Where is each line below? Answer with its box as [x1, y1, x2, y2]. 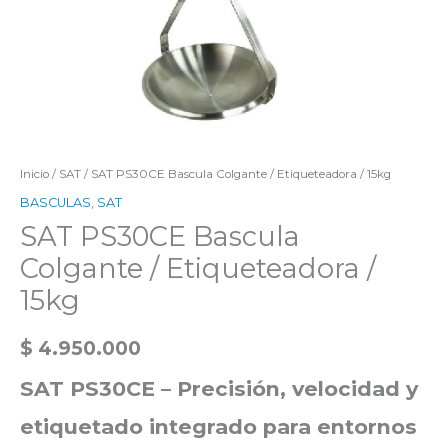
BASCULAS [20, 194, 91, 210]
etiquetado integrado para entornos [20, 413, 417, 439]
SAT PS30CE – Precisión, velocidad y [20, 375, 418, 401]
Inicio [20, 166, 49, 181]
